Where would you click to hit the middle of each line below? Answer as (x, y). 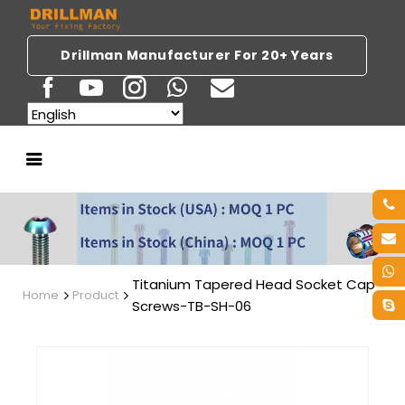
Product (95, 296)
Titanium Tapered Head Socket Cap (254, 285)
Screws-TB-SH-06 (192, 306)
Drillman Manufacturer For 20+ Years (197, 56)
